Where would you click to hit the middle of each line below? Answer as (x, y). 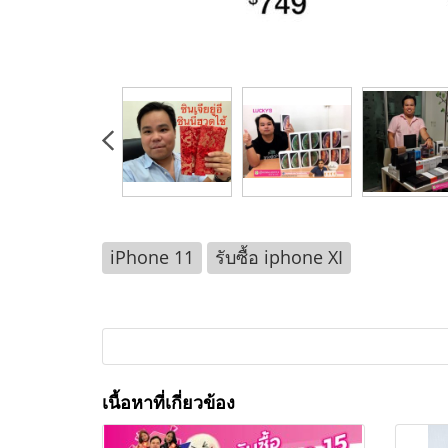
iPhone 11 (152, 257)
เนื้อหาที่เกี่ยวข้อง (168, 402)
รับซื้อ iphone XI (279, 257)
